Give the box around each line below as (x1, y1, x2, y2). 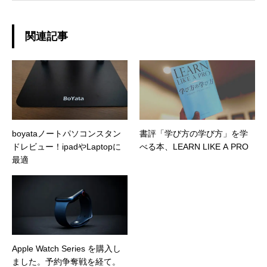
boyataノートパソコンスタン (12, 129, 121, 139)
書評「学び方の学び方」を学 (139, 129, 248, 139)
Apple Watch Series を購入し (12, 244, 121, 254)
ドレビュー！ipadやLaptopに (12, 142, 121, 152)
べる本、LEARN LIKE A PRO (139, 142, 249, 152)
